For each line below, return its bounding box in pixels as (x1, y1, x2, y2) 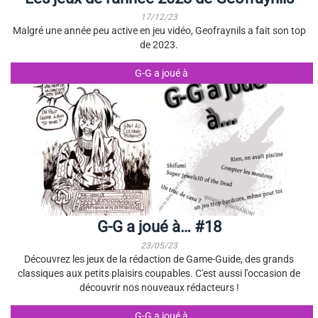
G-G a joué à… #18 (97, 218, 221, 236)
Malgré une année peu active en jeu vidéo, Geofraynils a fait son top (12, 25, 306, 36)
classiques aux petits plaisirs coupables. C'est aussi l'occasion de (18, 268, 300, 279)
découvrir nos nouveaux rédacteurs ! (79, 282, 239, 293)
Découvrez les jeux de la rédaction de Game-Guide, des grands (24, 253, 294, 265)
